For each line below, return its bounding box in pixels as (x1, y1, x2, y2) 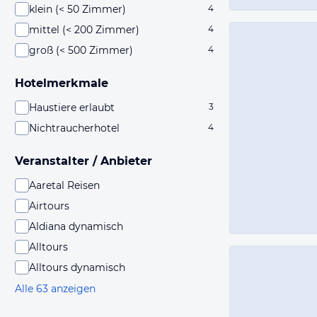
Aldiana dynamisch (29, 220, 123, 233)
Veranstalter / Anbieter (15, 154, 152, 168)
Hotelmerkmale (15, 76, 108, 90)
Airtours (29, 200, 69, 212)
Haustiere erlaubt (29, 101, 115, 114)
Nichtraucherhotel (29, 122, 120, 134)
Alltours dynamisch (29, 261, 125, 274)
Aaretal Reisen (29, 179, 100, 192)
